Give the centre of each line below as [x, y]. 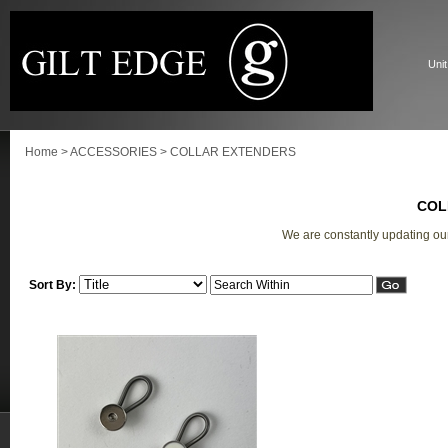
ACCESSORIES [113, 152]
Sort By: [52, 285]
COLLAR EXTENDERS [233, 152]
